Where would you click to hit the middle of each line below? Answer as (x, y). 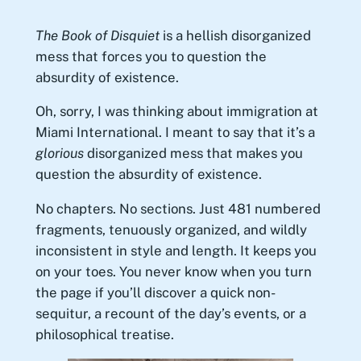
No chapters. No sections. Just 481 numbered (178, 209)
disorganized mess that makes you (193, 154)
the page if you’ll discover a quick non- (155, 293)
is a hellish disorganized (235, 35)
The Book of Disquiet (97, 35)
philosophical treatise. (106, 335)
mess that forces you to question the (151, 56)
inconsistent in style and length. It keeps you (176, 251)
